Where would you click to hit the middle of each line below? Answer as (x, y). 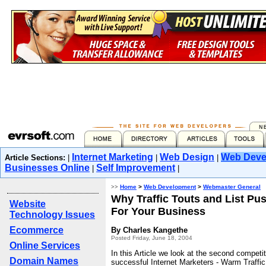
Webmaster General (232, 187)
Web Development (170, 187)
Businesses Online (47, 168)
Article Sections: (35, 158)
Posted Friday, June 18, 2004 (152, 238)
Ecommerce (37, 230)
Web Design (187, 157)
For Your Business (158, 211)
